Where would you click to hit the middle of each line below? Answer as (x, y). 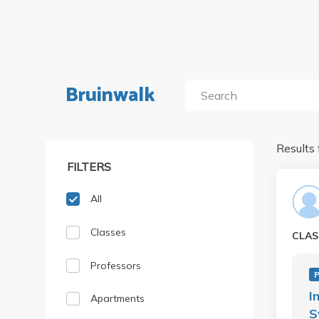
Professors (116, 265)
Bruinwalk (110, 95)
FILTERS (89, 166)
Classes (109, 232)
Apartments (118, 299)
